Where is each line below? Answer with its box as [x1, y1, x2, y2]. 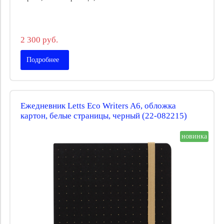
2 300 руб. [20, 34, 58, 44]
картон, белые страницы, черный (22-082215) [20, 110, 187, 120]
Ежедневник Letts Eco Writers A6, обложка [20, 100, 176, 110]
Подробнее [26, 55, 59, 63]
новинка [181, 132, 207, 140]
